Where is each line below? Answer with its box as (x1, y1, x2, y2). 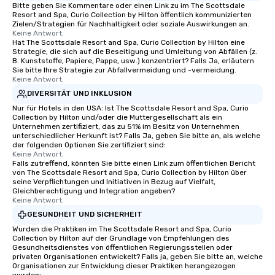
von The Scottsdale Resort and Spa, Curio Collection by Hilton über (12, 168, 247, 177)
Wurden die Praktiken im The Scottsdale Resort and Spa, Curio (12, 224, 231, 233)
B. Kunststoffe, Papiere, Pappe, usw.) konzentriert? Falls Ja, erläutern (12, 56, 254, 65)
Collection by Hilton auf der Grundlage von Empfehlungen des (12, 233, 230, 242)
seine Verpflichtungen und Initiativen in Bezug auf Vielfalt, (12, 177, 215, 186)
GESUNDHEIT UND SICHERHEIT (27, 210, 142, 219)
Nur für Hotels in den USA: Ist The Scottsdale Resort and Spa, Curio (12, 103, 249, 112)
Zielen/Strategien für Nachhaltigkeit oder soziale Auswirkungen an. (12, 19, 249, 28)
